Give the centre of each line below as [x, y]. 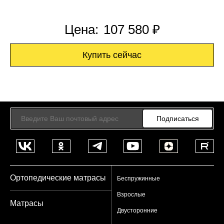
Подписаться [177, 118]
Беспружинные [138, 178]
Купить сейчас [112, 55]
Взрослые [131, 194]
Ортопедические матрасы [58, 177]
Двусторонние [137, 210]
